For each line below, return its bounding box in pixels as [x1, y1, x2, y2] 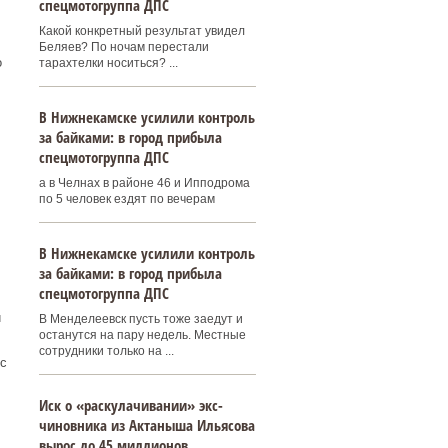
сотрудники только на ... [38, 344, 174, 358]
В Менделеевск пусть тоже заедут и [38, 312, 243, 326]
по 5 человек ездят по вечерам [38, 192, 215, 206]
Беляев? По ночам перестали [38, 40, 209, 54]
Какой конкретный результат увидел [38, 24, 245, 38]
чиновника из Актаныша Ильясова [38, 415, 255, 435]
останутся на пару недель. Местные [38, 328, 246, 342]
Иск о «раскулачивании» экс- [38, 395, 223, 415]
